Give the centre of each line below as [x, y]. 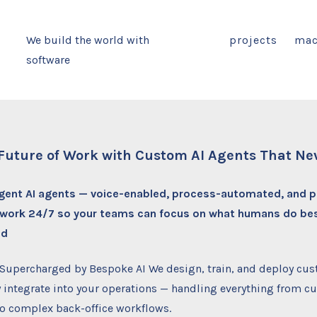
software [48, 59]
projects [253, 40]
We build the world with [87, 40]
